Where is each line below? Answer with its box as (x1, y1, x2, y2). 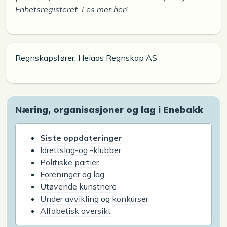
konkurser (112, 193, 148, 204)
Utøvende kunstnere (40, 181, 117, 192)
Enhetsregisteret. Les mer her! (15, 4, 128, 14)
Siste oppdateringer (40, 132, 122, 143)
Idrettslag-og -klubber (40, 144, 121, 155)
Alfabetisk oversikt (40, 205, 111, 216)
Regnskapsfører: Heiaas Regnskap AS (15, 52, 157, 63)
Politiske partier (40, 157, 99, 167)
